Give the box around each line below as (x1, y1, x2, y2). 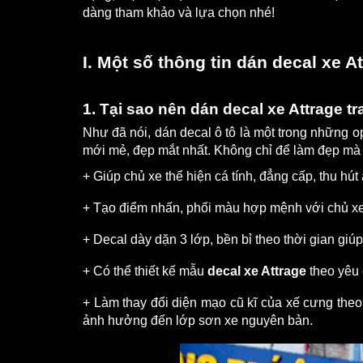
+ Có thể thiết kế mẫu (83, 264, 207, 279)
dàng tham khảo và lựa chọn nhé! (83, 6, 275, 20)
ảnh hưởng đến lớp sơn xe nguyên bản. (83, 314, 313, 328)
